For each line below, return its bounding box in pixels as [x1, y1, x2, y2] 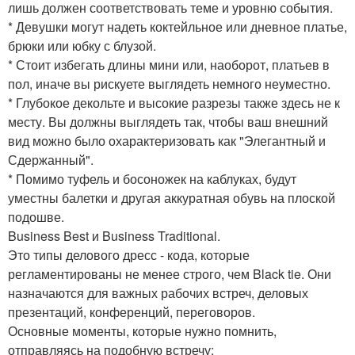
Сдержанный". [8, 151, 94, 169]
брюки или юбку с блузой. [8, 36, 156, 55]
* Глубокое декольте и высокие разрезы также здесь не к [8, 94, 340, 112]
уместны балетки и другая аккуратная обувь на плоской [8, 189, 335, 207]
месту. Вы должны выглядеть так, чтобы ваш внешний [8, 113, 328, 131]
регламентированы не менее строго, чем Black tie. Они [8, 265, 331, 283]
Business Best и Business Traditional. [8, 227, 220, 245]
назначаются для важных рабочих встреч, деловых [8, 284, 308, 302]
